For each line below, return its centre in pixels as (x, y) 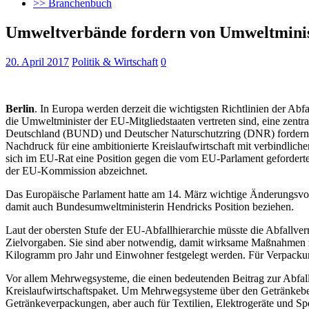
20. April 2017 (37, 61)
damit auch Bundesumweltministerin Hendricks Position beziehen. (150, 206)
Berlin (20, 108)
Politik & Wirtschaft (115, 61)
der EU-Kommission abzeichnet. (77, 170)
